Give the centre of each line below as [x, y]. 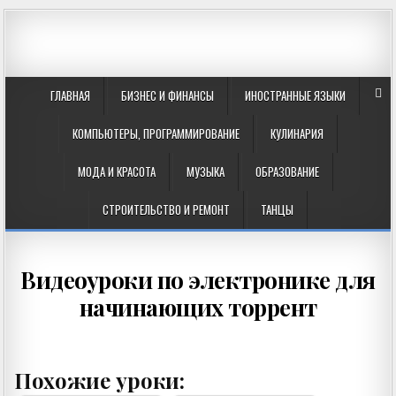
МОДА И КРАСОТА [116, 171]
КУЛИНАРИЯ [297, 133]
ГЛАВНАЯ [70, 95]
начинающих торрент [198, 308]
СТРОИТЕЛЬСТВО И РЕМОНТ [166, 209]
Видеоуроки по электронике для [198, 280]
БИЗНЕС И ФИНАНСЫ [167, 95]
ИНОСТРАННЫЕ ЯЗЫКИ [295, 95]
